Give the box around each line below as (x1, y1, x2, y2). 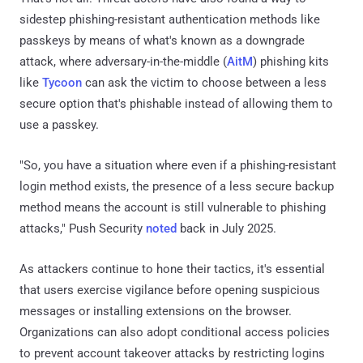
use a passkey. (19, 117, 99, 133)
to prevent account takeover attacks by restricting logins (19, 346, 325, 361)
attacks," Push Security (19, 221, 146, 237)
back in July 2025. (177, 221, 276, 237)
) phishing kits (253, 54, 329, 70)
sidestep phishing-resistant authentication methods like (19, 12, 320, 28)
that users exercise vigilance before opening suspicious (19, 283, 320, 298)
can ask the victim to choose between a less (82, 75, 327, 91)
